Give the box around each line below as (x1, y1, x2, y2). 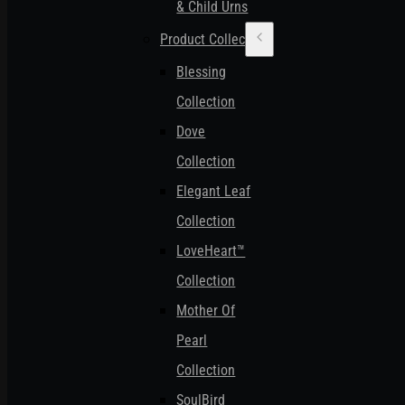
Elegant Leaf (176, 183, 251, 201)
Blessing (176, 63, 227, 81)
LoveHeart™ (176, 242, 246, 260)
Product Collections (160, 31, 274, 49)
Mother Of (176, 302, 236, 320)
